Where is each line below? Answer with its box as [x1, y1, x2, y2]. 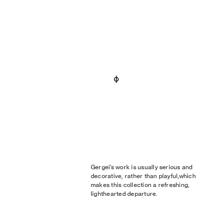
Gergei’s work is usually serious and [91, 163, 193, 171]
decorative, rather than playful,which [91, 172, 196, 180]
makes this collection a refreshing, [91, 181, 190, 188]
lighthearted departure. [91, 190, 158, 197]
